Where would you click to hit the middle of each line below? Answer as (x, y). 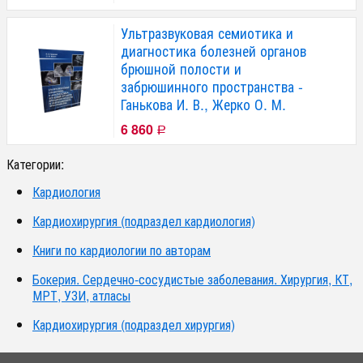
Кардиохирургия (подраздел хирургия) (134, 325)
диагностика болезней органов (214, 51)
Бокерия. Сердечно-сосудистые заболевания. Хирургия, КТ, (192, 280)
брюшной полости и (181, 69)
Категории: (35, 164)
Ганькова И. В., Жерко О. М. (203, 105)
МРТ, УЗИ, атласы (81, 296)
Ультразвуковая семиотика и (207, 33)
